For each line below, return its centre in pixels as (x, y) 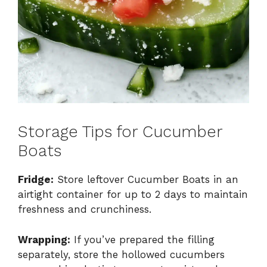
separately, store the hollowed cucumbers (121, 254)
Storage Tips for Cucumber (120, 132)
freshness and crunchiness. (85, 209)
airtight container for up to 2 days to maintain (133, 195)
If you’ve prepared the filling (142, 239)
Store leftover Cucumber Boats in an (146, 180)
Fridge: (36, 180)
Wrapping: (44, 239)
